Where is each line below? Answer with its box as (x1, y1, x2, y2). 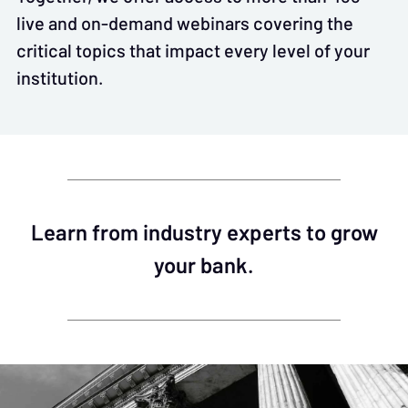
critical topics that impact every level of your (16, 39, 370, 61)
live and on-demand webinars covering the (16, 12, 353, 34)
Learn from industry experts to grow (30, 216, 378, 250)
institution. (16, 66, 104, 88)
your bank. (154, 249, 254, 282)
